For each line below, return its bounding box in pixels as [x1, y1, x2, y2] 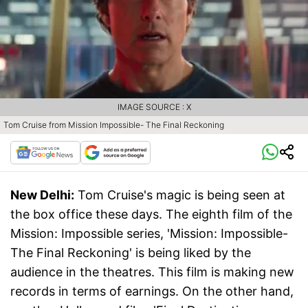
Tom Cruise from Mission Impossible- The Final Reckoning [3, 120, 224, 131]
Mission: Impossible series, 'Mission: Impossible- [10, 226, 288, 241]
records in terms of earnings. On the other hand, [10, 284, 294, 299]
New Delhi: [10, 188, 74, 203]
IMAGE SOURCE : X [117, 102, 191, 113]
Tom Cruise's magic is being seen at [78, 188, 285, 203]
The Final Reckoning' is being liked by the [10, 245, 251, 261]
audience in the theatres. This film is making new [10, 265, 294, 280]
